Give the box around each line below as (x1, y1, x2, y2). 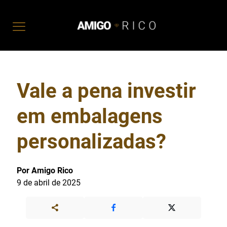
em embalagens (17, 104, 163, 128)
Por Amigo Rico (17, 166, 73, 175)
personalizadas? (17, 130, 166, 154)
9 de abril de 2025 (17, 178, 81, 187)
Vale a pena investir (17, 79, 196, 103)
